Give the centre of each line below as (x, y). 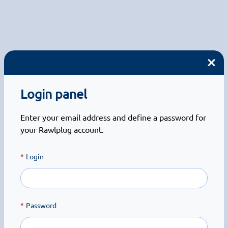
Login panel (54, 94)
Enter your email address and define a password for (113, 117)
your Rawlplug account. (62, 130)
